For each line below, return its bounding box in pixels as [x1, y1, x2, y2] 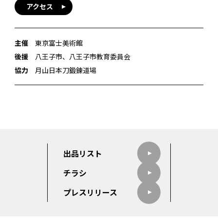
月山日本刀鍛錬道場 [35, 65, 96, 75]
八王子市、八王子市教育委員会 [35, 52, 130, 61]
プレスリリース [63, 186, 117, 198]
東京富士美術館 [35, 38, 83, 48]
